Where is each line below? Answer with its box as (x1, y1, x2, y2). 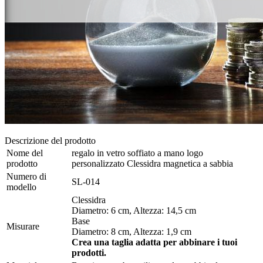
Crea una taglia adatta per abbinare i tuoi (72, 237, 237, 248)
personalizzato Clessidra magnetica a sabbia (72, 159, 233, 169)
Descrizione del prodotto (5, 136, 96, 146)
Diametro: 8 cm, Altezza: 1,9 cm (72, 227, 191, 237)
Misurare (6, 221, 39, 232)
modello (6, 182, 36, 193)
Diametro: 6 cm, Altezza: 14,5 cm (72, 205, 196, 216)
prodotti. (72, 248, 106, 258)
